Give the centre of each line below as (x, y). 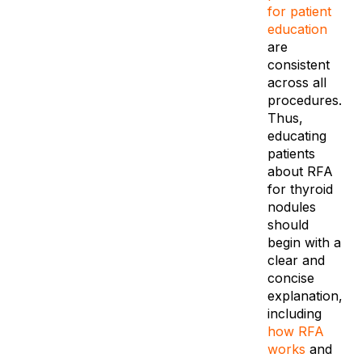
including (294, 314)
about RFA (300, 172)
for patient (299, 12)
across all (297, 83)
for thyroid (300, 189)
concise (290, 278)
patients (291, 154)
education (297, 29)
